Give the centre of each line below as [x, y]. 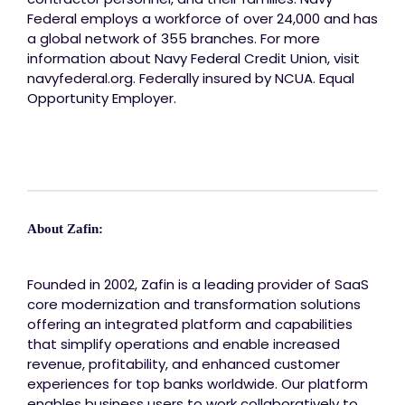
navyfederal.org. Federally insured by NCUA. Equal [191, 78]
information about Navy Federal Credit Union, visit [193, 58]
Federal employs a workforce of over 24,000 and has [202, 18]
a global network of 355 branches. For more [174, 38]
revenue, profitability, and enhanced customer [184, 363]
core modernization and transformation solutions [194, 304]
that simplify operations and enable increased [184, 344]
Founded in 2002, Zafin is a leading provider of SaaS [198, 284]
